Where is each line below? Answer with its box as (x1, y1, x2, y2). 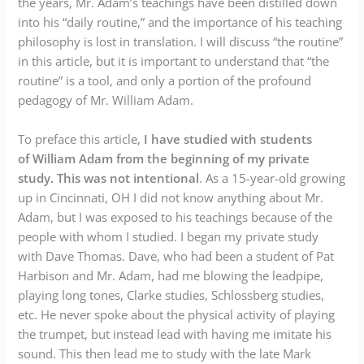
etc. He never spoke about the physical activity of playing (18, 305, 336, 323)
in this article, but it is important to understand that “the (18, 53, 330, 70)
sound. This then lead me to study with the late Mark (18, 344, 312, 362)
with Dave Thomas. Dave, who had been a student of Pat (18, 247, 335, 264)
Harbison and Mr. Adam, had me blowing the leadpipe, (18, 266, 324, 284)
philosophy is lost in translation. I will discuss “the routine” (18, 33, 344, 50)
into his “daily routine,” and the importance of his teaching (18, 14, 343, 31)
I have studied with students (144, 130, 313, 147)
